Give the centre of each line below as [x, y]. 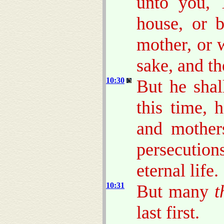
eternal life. [177, 170]
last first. [168, 212]
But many [175, 191]
